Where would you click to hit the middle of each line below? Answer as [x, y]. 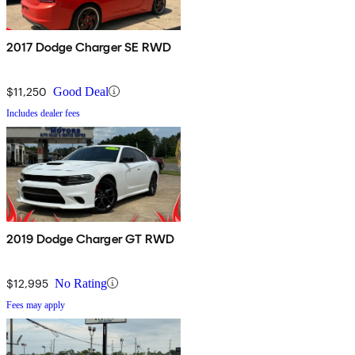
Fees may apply [36, 305]
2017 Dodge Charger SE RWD [89, 47]
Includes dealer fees [43, 113]
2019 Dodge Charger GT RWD [90, 239]
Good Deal [81, 91]
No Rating [81, 283]
